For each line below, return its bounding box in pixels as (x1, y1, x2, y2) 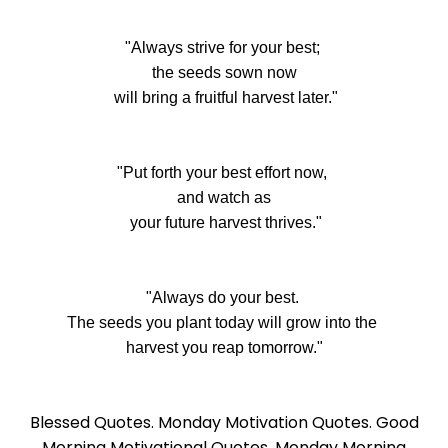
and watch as (177, 189, 271, 207)
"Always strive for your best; (124, 39, 324, 57)
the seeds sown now (151, 64, 297, 82)
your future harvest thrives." (126, 214, 322, 232)
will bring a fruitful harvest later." (110, 89, 338, 107)
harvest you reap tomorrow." (125, 339, 323, 357)
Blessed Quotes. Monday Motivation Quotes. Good (29, 411, 419, 435)
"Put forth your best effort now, (117, 164, 331, 182)
